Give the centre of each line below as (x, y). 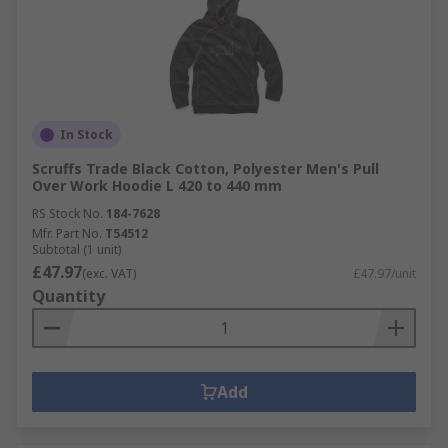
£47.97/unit (384, 273)
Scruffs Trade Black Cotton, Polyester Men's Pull (205, 168)
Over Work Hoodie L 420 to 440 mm (157, 185)
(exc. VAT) (109, 273)
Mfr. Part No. (67, 233)
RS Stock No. (67, 213)
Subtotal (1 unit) (76, 249)
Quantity (68, 296)
